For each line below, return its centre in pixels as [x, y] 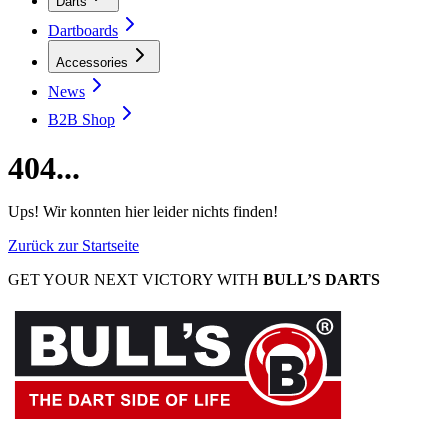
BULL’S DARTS [321, 280]
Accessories [92, 62]
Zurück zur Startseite [73, 246]
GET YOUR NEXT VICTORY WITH [135, 280]
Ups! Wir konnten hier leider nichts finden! [143, 212]
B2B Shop [81, 119]
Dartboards [83, 30]
